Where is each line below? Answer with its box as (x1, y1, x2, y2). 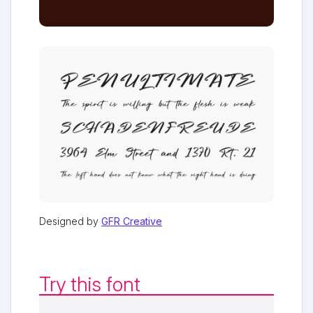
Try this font (39, 272, 140, 296)
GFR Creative (101, 214, 162, 227)
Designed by (39, 214, 101, 227)
